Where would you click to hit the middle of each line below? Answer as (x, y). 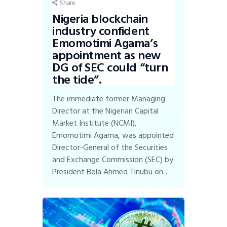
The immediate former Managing (109, 99)
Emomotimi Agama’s (105, 43)
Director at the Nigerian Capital (106, 111)
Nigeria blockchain (100, 19)
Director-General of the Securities (110, 147)
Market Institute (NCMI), (95, 123)
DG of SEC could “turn (110, 67)
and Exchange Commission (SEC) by (113, 159)
